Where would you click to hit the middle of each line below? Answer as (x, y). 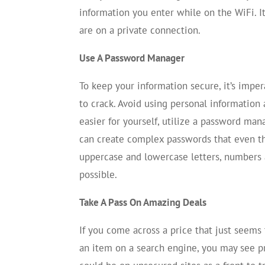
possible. (98, 174)
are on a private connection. (140, 30)
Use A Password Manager (132, 58)
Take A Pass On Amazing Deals (143, 202)
